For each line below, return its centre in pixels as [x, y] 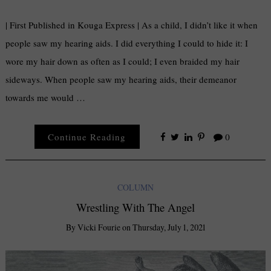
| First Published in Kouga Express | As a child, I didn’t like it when [132, 24]
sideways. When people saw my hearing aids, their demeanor [121, 79]
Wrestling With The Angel [135, 207]
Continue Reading [87, 136]
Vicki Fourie [99, 227]
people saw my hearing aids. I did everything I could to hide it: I [127, 43]
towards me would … [46, 97]
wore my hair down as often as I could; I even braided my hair [123, 61]
